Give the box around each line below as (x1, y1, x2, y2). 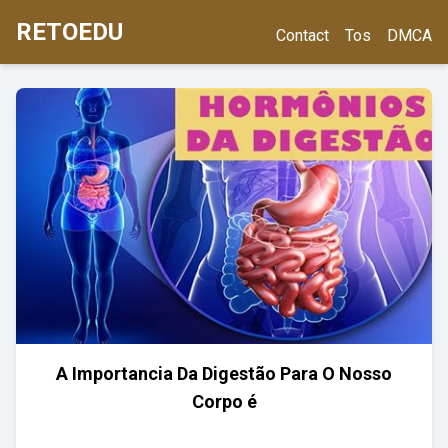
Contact (276, 26, 329, 45)
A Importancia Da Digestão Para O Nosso (56, 363, 392, 384)
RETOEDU (16, 18, 123, 46)
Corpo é (191, 391, 257, 412)
